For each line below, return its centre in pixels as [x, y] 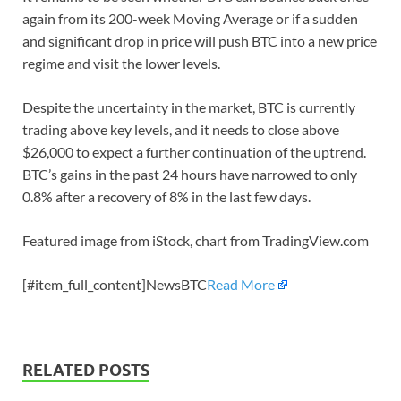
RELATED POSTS [86, 370]
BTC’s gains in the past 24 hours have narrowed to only [190, 174]
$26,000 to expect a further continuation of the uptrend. [194, 151]
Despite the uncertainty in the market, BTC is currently [189, 107]
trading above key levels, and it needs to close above [181, 129]
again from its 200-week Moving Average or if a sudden [190, 18]
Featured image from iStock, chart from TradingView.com [196, 240]
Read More [241, 284]
